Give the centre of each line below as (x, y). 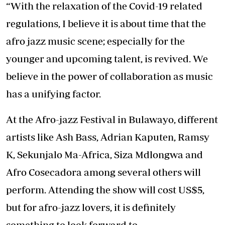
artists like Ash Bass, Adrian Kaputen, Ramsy (108, 137)
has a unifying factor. (53, 94)
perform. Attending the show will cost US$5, (105, 190)
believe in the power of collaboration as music (109, 76)
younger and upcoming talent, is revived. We (107, 59)
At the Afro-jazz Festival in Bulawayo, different (112, 120)
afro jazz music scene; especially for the (95, 41)
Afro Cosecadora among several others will (103, 172)
